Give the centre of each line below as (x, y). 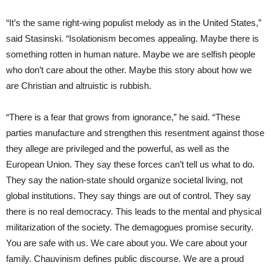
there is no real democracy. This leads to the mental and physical (134, 211)
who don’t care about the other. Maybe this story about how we (129, 70)
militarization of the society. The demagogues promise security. (130, 227)
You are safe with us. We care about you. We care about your (127, 243)
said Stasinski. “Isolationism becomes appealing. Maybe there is (132, 38)
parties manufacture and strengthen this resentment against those (135, 132)
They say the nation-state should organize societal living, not (124, 180)
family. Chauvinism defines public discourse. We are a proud (125, 258)
